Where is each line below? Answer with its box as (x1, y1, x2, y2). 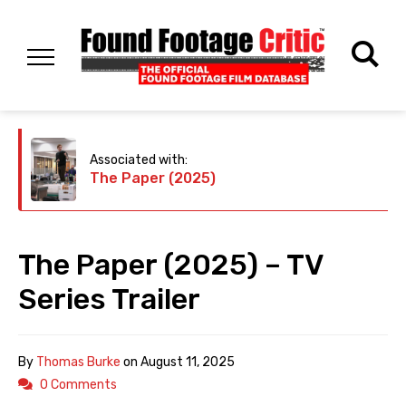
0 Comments (40, 377, 117, 393)
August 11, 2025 (140, 354, 235, 371)
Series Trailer (18, 282, 200, 317)
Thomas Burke (36, 354, 121, 371)
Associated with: (90, 152, 188, 169)
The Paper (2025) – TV (18, 247, 324, 283)
